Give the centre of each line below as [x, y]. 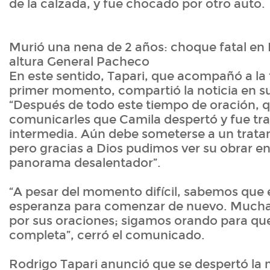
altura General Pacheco [79, 62]
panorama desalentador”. [85, 163]
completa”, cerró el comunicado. [107, 235]
